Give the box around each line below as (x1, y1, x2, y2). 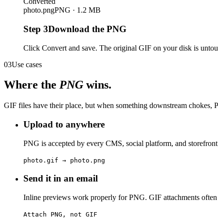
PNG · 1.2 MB (54, 6, 101, 15)
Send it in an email (23, 173, 98, 184)
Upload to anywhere (23, 119, 105, 130)
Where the (4, 78, 59, 91)
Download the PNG (48, 23, 127, 34)
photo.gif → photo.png (23, 156, 105, 164)
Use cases (12, 60, 42, 69)
